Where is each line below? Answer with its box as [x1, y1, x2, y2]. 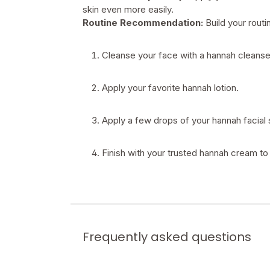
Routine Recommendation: [83, 17, 203, 28]
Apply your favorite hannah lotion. [102, 82, 239, 93]
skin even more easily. [83, 4, 174, 15]
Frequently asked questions [83, 228, 251, 245]
